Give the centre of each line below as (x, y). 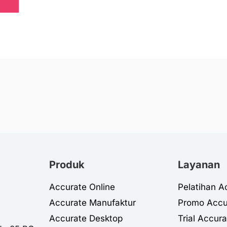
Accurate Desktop (86, 219)
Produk (67, 165)
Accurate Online (82, 187)
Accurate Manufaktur (92, 203)
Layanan (199, 165)
